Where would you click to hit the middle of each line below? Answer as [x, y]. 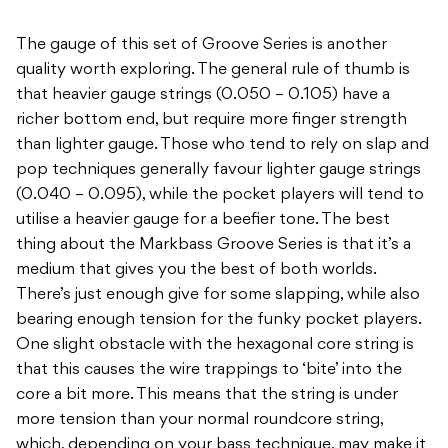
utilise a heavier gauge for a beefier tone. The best [203, 220]
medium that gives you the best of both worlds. [196, 270]
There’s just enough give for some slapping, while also [218, 295]
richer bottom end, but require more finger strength [211, 120]
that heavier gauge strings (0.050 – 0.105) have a [203, 95]
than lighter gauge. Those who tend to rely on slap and [222, 145]
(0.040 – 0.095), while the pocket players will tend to [220, 195]
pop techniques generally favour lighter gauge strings [218, 170]
